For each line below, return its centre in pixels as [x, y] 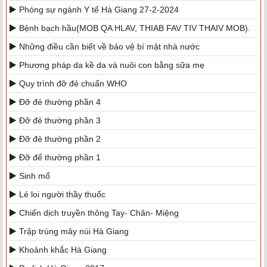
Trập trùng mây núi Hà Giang [74, 232]
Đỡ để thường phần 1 [60, 158]
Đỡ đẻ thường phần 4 [60, 102]
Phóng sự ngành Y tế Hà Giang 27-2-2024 [99, 10]
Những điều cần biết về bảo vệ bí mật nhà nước [109, 47]
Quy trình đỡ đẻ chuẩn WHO [73, 84]
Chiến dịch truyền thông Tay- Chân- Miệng [99, 213]
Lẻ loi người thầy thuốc [62, 195]
